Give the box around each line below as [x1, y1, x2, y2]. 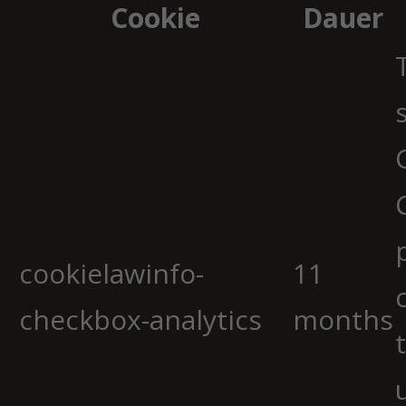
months [293, 300, 393, 338]
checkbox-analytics [19, 300, 262, 338]
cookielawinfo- [19, 254, 204, 292]
